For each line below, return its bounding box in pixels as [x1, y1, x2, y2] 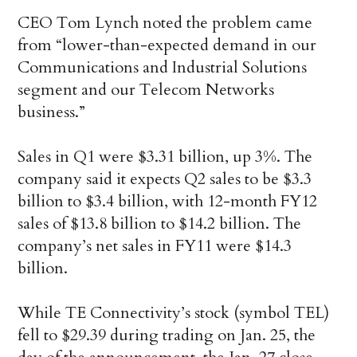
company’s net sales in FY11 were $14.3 [18, 235, 292, 257]
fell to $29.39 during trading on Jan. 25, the [18, 324, 316, 347]
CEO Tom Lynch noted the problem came [18, 12, 313, 34]
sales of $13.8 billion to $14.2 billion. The [18, 213, 302, 235]
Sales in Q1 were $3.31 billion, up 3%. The [18, 146, 313, 168]
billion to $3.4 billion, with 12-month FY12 [18, 190, 318, 213]
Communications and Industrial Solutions [18, 57, 308, 79]
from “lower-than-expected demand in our [18, 34, 317, 57]
